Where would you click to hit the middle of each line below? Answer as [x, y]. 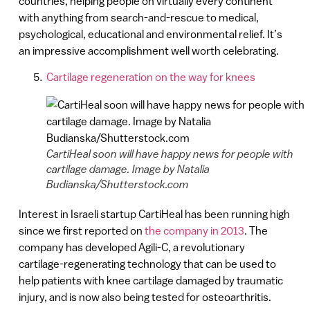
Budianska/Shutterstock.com [117, 184]
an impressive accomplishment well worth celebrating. [148, 50]
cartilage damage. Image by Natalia [128, 169]
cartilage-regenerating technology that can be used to [147, 264]
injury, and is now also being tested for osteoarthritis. [145, 297]
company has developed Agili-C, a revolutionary [131, 247]
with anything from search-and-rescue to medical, [138, 17]
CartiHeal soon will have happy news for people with [170, 154]
